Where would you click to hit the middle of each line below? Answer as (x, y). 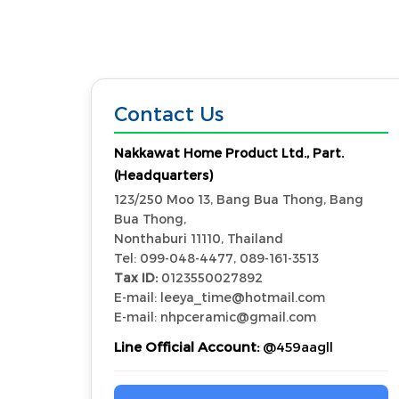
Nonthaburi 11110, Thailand (199, 238)
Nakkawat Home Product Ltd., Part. (229, 153)
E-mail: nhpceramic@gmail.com (215, 317)
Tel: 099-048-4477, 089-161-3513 (216, 258)
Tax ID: (136, 277)
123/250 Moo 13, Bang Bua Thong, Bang (239, 199)
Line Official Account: (187, 346)
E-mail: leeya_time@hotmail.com (220, 297)
